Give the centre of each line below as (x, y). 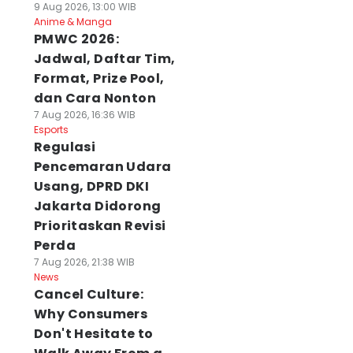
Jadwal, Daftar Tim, (104, 59)
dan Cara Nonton (95, 98)
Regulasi (65, 147)
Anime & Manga (72, 22)
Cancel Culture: (88, 294)
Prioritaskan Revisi (100, 226)
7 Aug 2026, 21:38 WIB (84, 262)
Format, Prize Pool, (99, 78)
